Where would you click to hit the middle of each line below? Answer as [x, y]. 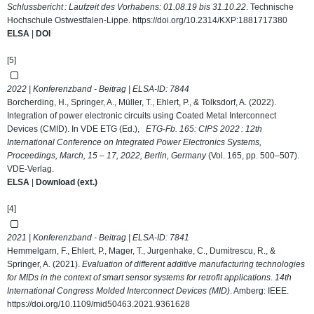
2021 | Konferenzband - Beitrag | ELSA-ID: [88, 238]
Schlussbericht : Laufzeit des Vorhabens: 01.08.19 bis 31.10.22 [127, 7]
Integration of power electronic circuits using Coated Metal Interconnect [142, 116]
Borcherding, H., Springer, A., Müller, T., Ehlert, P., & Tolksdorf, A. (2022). [142, 102]
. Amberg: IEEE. [259, 291]
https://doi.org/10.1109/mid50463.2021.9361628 [98, 304]
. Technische [270, 7]
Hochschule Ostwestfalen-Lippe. [70, 20]
